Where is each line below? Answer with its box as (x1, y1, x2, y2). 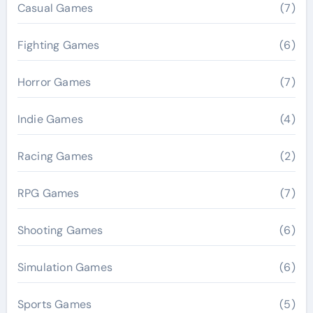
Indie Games (17, 112, 83, 126)
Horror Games (17, 75, 92, 89)
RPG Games (17, 186, 80, 201)
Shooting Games (17, 223, 103, 238)
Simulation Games (17, 260, 112, 275)
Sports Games (17, 297, 92, 312)
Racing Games (17, 149, 94, 163)
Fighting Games (17, 38, 100, 52)
